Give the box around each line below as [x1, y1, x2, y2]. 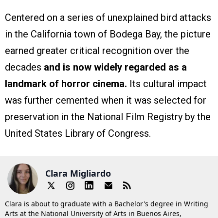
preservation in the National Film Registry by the [5, 111, 211, 123]
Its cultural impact [127, 78, 207, 90]
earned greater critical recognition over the [5, 45, 189, 57]
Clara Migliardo [45, 167, 111, 179]
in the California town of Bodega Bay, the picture [5, 28, 211, 40]
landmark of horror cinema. [5, 78, 127, 90]
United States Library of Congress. [5, 127, 151, 140]
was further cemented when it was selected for [5, 94, 206, 107]
